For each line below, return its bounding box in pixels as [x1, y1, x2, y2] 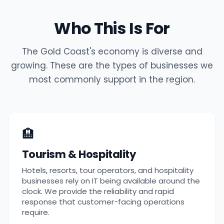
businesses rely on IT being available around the [21, 175, 200, 186]
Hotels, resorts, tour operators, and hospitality [21, 164, 193, 175]
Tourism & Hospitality [21, 147, 136, 162]
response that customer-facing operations [21, 196, 184, 207]
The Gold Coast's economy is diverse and [21, 45, 202, 57]
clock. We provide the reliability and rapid [21, 185, 174, 196]
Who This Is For [54, 17, 170, 40]
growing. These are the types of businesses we [11, 59, 213, 71]
